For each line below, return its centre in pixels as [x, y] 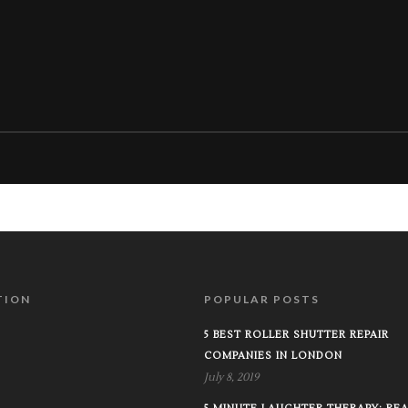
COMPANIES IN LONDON [273, 355]
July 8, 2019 [231, 377]
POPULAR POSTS [261, 299]
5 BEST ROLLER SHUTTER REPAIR [296, 334]
